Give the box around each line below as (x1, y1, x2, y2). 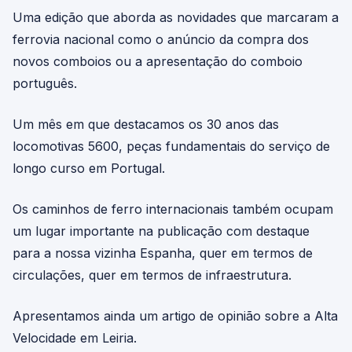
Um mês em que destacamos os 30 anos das (13, 116, 279, 132)
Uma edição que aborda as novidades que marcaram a (13, 9, 339, 25)
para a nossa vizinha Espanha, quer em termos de (13, 245, 313, 261)
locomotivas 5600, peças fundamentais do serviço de (13, 138, 330, 154)
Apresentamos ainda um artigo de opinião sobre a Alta (13, 308, 338, 324)
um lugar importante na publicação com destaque (13, 223, 310, 239)
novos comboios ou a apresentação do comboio (13, 53, 302, 69)
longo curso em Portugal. (13, 160, 165, 176)
